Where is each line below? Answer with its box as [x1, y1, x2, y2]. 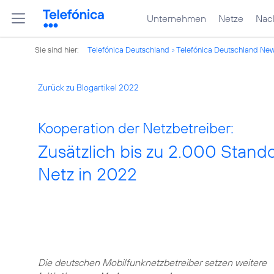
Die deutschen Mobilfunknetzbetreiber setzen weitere [38, 256, 267, 268]
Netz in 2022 [38, 163, 137, 185]
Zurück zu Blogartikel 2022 [38, 82, 139, 93]
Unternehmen [147, 12, 206, 24]
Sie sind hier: [35, 45, 81, 54]
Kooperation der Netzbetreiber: [38, 119, 234, 137]
